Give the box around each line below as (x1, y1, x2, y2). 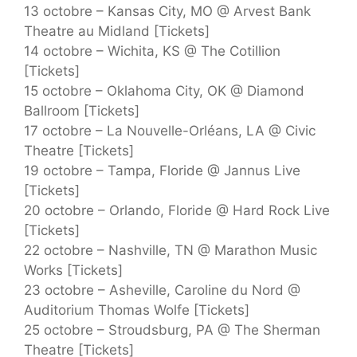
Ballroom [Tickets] (24, 102, 139, 119)
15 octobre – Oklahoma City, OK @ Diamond (24, 82, 304, 99)
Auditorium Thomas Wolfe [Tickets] (24, 301, 249, 318)
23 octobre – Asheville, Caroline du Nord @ (24, 281, 300, 298)
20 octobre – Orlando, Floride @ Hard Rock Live (24, 202, 330, 218)
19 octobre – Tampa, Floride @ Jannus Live (24, 162, 300, 178)
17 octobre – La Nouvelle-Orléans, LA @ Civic (24, 122, 316, 139)
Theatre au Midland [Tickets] (24, 22, 210, 39)
